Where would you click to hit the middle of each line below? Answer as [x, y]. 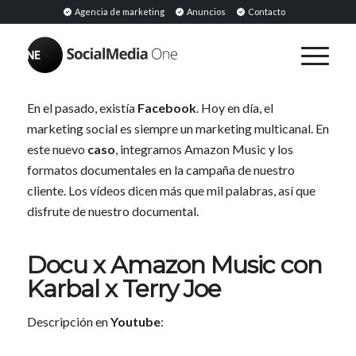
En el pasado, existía [82, 107]
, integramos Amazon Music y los [204, 149]
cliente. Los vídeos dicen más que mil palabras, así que [171, 190]
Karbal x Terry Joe [124, 288]
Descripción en [68, 322]
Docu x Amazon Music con [174, 265]
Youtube [135, 322]
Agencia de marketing [119, 12]
